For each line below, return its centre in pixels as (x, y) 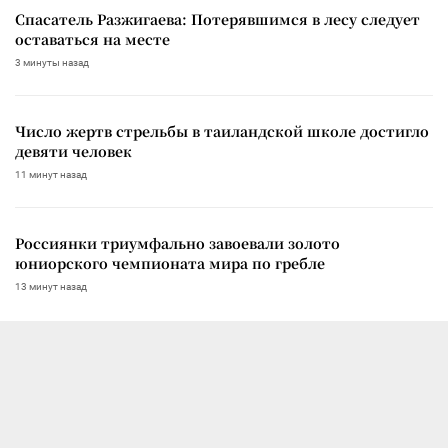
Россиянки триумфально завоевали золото (177, 242)
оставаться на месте (92, 38)
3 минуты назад (52, 62)
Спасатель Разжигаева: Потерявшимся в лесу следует (217, 18)
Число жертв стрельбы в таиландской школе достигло (222, 130)
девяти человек (73, 150)
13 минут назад (51, 286)
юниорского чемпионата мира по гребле (170, 262)
